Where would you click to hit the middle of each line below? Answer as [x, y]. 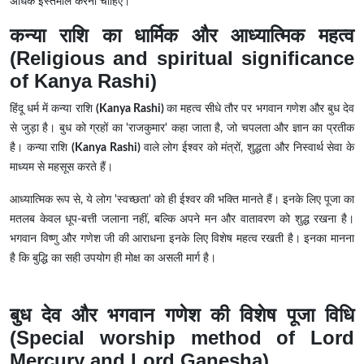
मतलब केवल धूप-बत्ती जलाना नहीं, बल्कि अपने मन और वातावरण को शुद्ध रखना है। [182, 220]
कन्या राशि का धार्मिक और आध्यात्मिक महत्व [182, 36]
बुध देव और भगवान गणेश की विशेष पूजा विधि [182, 315]
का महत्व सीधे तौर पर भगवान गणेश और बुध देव [260, 109]
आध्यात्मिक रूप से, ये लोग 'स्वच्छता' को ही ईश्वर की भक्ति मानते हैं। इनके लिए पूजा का [182, 200]
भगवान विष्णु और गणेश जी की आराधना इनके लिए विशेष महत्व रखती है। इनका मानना [182, 239]
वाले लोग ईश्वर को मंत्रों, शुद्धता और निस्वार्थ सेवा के [249, 148]
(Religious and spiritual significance [182, 58]
